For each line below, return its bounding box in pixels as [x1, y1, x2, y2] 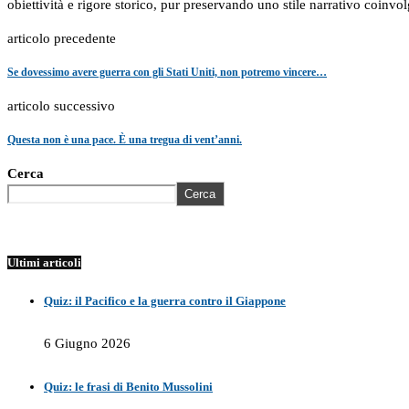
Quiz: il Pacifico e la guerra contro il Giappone [44, 294, 286, 309]
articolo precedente [7, 31, 116, 47]
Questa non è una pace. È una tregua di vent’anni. [7, 132, 242, 146]
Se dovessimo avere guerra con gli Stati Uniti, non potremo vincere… [7, 66, 327, 79]
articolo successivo [7, 98, 115, 113]
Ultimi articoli [7, 255, 81, 269]
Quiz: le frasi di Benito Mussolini [44, 380, 213, 394]
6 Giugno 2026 [44, 336, 131, 351]
